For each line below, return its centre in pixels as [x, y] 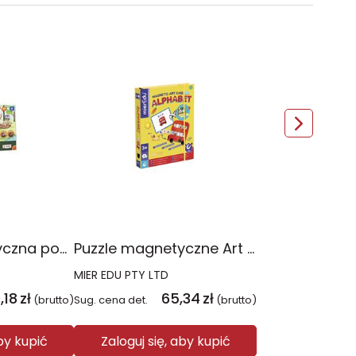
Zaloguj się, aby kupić [165, 341]
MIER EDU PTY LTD [121, 275]
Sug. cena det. [111, 300]
